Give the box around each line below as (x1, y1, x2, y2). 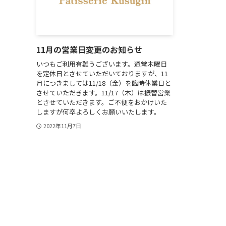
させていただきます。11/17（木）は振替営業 (36, 87, 171, 97)
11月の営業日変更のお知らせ (36, 43, 142, 56)
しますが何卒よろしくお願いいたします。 (36, 106, 160, 117)
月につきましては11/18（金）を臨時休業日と (36, 78, 171, 88)
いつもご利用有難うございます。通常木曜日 (36, 59, 167, 69)
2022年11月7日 (43, 122, 81, 130)
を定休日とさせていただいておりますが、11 (36, 68, 168, 78)
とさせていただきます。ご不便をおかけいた (36, 97, 167, 107)
